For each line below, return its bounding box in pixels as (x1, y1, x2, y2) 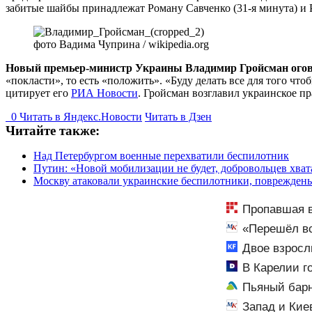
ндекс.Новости (71, 110, 142, 123)
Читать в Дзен (145, 110, 212, 123)
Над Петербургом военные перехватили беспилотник (33, 149, 289, 162)
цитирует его (6, 86, 71, 99)
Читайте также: (6, 123, 100, 138)
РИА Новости (71, 86, 138, 99)
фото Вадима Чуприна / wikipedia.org (33, 38, 209, 50)
